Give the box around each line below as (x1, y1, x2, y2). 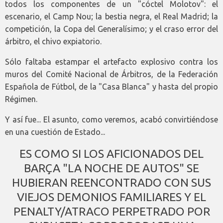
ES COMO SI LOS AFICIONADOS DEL (19, 147, 204, 160)
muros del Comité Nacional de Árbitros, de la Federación (5, 70, 218, 79)
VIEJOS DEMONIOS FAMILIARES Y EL (17, 191, 206, 204)
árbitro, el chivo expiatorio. (5, 37, 102, 46)
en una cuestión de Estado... (5, 127, 105, 137)
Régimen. (5, 95, 37, 104)
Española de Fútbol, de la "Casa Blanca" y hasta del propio (5, 82, 218, 92)
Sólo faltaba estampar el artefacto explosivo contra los (5, 57, 218, 67)
